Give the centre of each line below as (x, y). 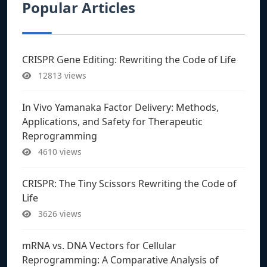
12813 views (61, 75)
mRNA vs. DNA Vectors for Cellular (99, 245)
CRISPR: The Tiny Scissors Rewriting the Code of (129, 183)
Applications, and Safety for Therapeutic (112, 121)
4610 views (59, 151)
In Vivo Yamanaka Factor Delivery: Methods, (120, 107)
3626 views (59, 213)
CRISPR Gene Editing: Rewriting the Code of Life (129, 59)
